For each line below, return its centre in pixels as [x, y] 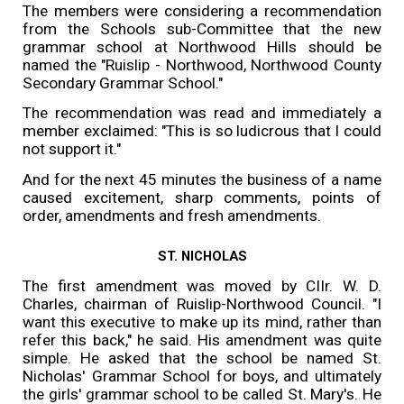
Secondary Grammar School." [123, 83]
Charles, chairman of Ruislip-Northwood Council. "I [202, 303]
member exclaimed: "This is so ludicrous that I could [202, 131]
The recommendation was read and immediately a [202, 113]
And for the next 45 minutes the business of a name [202, 179]
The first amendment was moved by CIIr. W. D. [202, 285]
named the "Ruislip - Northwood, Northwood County [202, 64]
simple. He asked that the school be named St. [202, 358]
